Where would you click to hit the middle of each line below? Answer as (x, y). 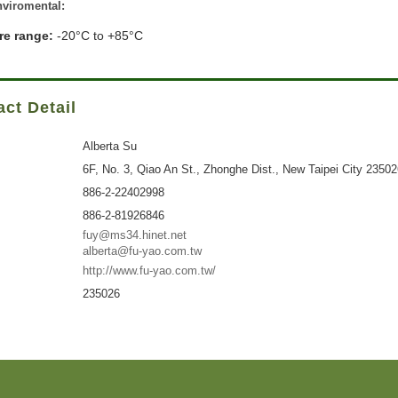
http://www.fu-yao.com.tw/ (149, 271)
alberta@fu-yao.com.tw (142, 251)
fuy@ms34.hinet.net (134, 235)
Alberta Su (109, 147)
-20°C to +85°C (99, 36)
